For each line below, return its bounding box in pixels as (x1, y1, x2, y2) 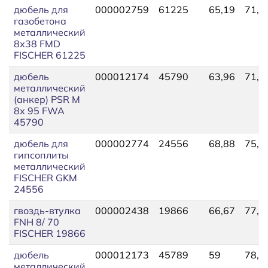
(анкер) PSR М (14, 93, 80, 105)
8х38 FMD (14, 37, 60, 50)
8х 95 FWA (14, 104, 65, 117)
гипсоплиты (14, 148, 69, 161)
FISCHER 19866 (14, 227, 86, 239)
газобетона (14, 14, 66, 27)
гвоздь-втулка (14, 204, 81, 217)
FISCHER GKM (14, 171, 77, 184)
